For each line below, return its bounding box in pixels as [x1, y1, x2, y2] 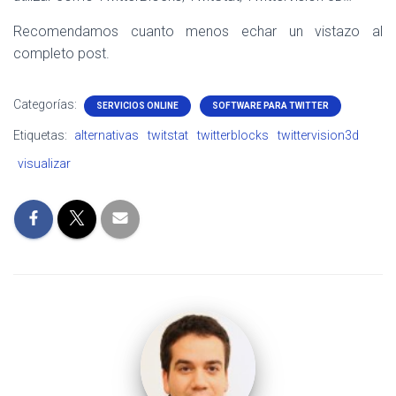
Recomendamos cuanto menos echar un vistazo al [13, 23, 383, 40]
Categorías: [13, 97, 80, 111]
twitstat [148, 128, 188, 142]
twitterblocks [197, 128, 269, 142]
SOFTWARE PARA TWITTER [212, 101, 329, 110]
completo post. [13, 45, 110, 62]
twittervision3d [278, 128, 359, 142]
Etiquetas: [13, 128, 70, 142]
